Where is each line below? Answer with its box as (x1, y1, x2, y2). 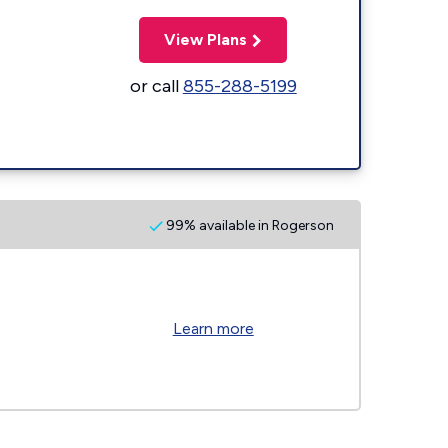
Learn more (172, 319, 254, 338)
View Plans (164, 29, 248, 49)
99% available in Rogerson (163, 216, 334, 234)
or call (129, 74, 183, 97)
